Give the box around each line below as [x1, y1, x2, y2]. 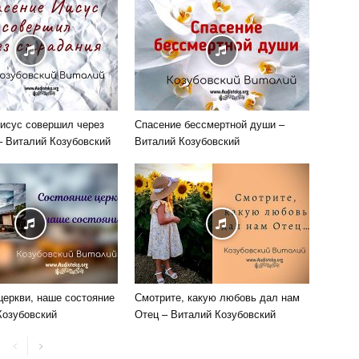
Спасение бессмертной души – [135, 116, 284, 131]
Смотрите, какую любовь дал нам [135, 289, 300, 305]
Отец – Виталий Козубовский [135, 306, 276, 321]
